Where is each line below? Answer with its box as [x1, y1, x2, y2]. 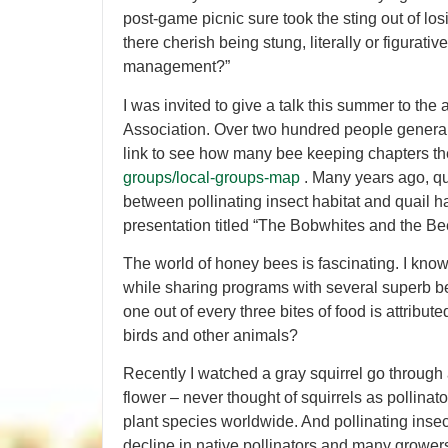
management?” [123, 58, 230, 76]
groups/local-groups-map [123, 168, 300, 186]
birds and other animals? [123, 327, 298, 345]
